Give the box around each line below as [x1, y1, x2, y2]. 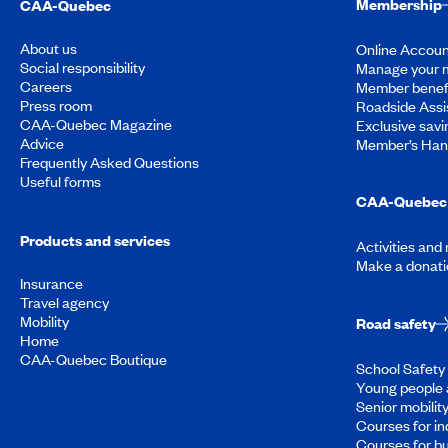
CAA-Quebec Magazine [20, 114, 172, 135]
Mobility [20, 311, 69, 332]
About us [20, 38, 77, 59]
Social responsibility [20, 57, 145, 78]
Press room [20, 95, 92, 116]
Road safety [356, 312, 436, 333]
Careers [20, 76, 72, 97]
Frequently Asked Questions [20, 152, 199, 173]
